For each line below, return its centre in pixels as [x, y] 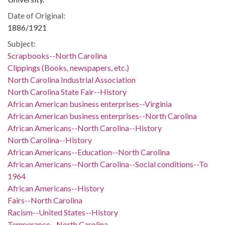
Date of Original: [36, 15]
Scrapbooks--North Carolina [57, 55]
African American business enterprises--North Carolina [102, 116]
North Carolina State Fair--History [67, 92]
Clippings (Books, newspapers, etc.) [68, 68]
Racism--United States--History [63, 212]
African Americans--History [56, 188]
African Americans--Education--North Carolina [89, 152]
